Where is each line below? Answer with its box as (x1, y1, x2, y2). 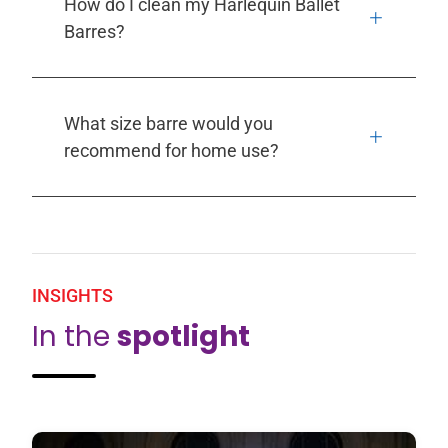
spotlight (117, 316, 250, 356)
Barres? (64, 20, 125, 42)
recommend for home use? (64, 139, 279, 161)
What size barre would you (64, 112, 273, 134)
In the (32, 316, 117, 356)
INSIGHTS (32, 284, 113, 306)
